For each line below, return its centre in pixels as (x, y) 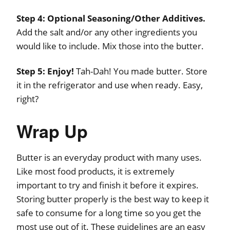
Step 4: (31, 18)
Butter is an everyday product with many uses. (109, 157)
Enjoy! (62, 71)
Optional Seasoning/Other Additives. (126, 18)
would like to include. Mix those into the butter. (110, 46)
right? (27, 99)
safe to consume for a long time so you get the (109, 213)
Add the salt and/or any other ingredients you (107, 32)
